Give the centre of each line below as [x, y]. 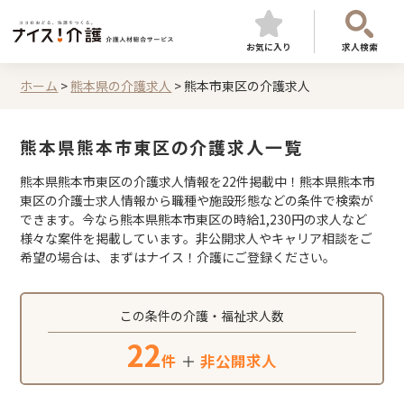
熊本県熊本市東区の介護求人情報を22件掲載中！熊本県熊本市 [198, 181]
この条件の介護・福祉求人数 [202, 316]
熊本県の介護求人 [121, 86]
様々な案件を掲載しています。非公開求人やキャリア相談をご [197, 238]
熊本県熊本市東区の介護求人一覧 [161, 147]
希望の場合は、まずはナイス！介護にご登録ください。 [178, 257]
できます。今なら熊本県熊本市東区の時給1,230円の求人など [194, 219]
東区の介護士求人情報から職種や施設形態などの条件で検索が [197, 200]
